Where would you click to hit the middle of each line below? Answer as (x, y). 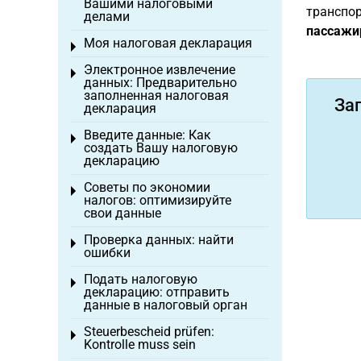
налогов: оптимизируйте (158, 200)
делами (107, 17)
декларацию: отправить (157, 292)
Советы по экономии (147, 187)
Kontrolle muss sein (140, 344)
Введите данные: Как (147, 135)
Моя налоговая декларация (168, 43)
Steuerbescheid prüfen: (149, 332)
